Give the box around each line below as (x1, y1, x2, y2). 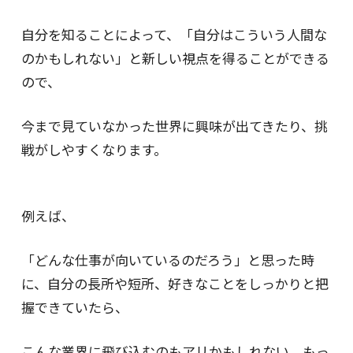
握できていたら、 (20, 296, 128, 317)
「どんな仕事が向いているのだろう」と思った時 (20, 249, 314, 269)
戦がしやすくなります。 (20, 139, 167, 159)
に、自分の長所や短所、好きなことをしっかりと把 (20, 273, 329, 293)
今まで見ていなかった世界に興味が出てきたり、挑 (20, 115, 328, 136)
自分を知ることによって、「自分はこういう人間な (20, 24, 327, 44)
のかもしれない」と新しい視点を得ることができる (20, 47, 329, 68)
